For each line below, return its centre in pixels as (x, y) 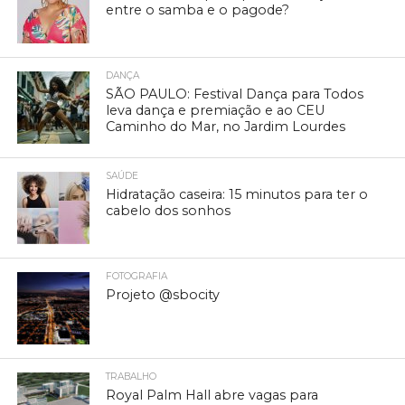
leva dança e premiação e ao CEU (216, 110)
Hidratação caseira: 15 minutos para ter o (237, 194)
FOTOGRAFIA (137, 276)
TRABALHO (132, 376)
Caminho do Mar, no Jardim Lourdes (226, 126)
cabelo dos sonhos (169, 210)
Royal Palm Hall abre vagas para (212, 395)
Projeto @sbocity (163, 294)
